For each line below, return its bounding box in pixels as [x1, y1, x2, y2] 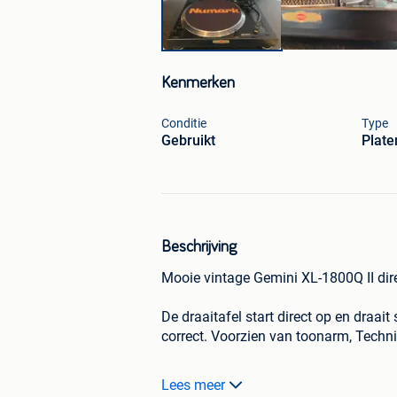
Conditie [161, 116, 206, 131]
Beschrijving [161, 239, 237, 256]
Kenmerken [161, 75, 235, 92]
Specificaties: [161, 367, 245, 385]
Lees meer [161, 377, 225, 394]
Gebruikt [161, 132, 215, 150]
